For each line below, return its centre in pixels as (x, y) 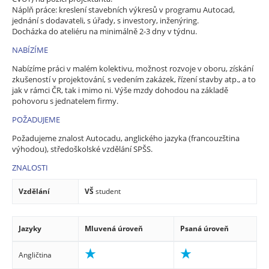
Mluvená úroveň (114, 228)
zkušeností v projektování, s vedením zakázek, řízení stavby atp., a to (134, 79)
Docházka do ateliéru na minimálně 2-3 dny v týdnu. (105, 31)
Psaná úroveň (204, 228)
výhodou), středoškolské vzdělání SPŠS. (82, 149)
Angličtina (35, 255)
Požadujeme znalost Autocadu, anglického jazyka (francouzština (126, 138)
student (108, 191)
